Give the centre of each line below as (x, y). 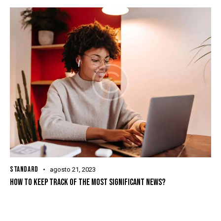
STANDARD (24, 170)
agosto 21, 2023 (73, 170)
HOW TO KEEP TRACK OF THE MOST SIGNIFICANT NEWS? (88, 183)
